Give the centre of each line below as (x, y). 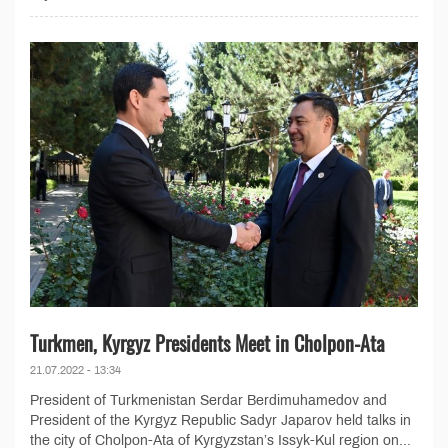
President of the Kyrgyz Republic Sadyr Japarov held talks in (220, 421)
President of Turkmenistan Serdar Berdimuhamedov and (208, 401)
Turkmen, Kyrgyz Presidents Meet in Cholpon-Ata (207, 343)
